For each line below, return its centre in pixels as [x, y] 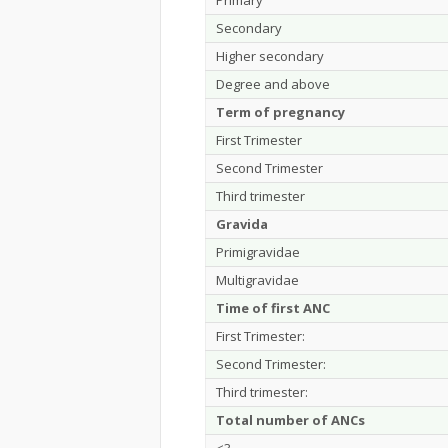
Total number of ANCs [290, 420]
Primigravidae [258, 252]
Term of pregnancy [280, 112]
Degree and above [273, 84]
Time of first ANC [273, 308]
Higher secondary [270, 56]
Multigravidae [257, 280]
